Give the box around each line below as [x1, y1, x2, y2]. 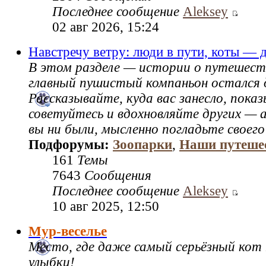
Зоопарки [113, 137, 172, 153]
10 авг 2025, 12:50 [52, 199, 159, 214]
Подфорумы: [28, 137, 113, 153]
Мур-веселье [28, 224, 107, 239]
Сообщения [84, 168, 151, 183]
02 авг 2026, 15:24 [52, 20, 159, 35]
